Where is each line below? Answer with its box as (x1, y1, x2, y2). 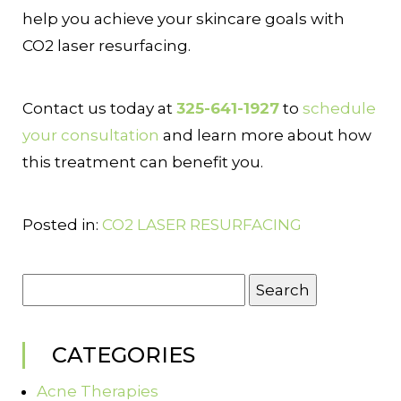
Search (21, 277, 78, 296)
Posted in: (22, 216, 102, 235)
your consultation (22, 126, 159, 145)
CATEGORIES (52, 342, 195, 369)
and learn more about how (159, 126, 371, 145)
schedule (303, 99, 376, 118)
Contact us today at (22, 99, 176, 118)
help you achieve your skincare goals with (22, 10, 345, 29)
